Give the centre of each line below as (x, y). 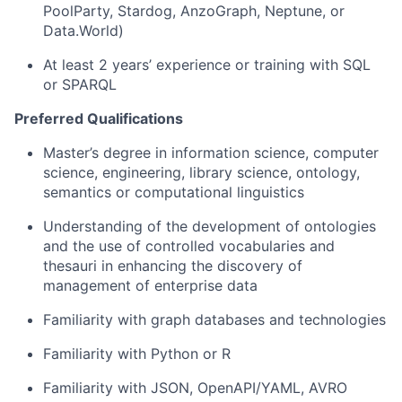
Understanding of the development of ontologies (210, 226)
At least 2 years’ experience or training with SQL (207, 65)
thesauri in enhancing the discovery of (173, 266)
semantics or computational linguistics (174, 192)
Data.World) (83, 31)
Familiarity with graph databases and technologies (214, 319)
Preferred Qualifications (99, 118)
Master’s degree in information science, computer (211, 153)
